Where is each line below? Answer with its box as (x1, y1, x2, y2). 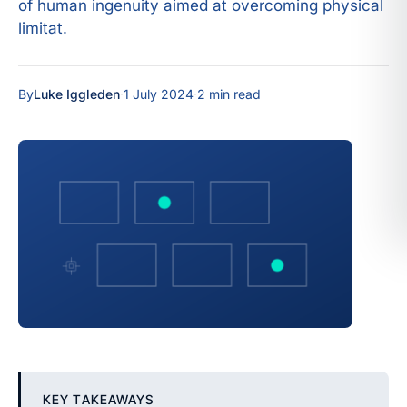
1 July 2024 (124, 86, 194, 102)
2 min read (197, 86, 261, 102)
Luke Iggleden (34, 86, 120, 102)
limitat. (18, 19, 67, 37)
